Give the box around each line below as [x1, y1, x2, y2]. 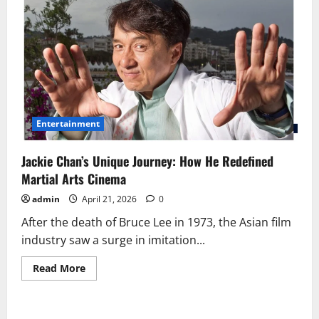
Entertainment [36, 117, 100, 130]
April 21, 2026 [80, 193, 139, 206]
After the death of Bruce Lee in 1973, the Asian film [21, 214, 291, 231]
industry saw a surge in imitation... [21, 232, 205, 249]
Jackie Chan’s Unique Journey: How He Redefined [21, 152, 273, 171]
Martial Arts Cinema [21, 169, 126, 189]
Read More [33, 261, 85, 276]
